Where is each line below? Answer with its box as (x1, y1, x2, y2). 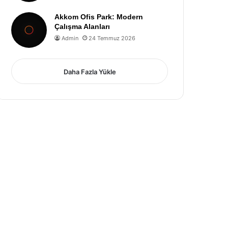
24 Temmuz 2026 (89, 35, 136, 42)
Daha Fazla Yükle (63, 68, 116, 76)
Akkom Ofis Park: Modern (54, 13, 144, 21)
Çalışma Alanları (54, 22, 110, 31)
